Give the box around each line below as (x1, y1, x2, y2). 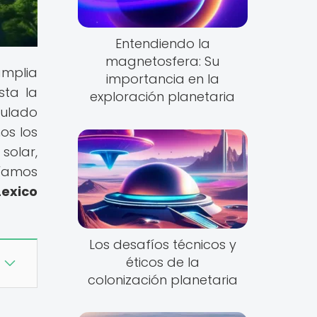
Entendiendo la (115, 35, 210, 53)
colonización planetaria (87, 270, 238, 289)
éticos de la (125, 253, 200, 271)
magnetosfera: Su (105, 52, 220, 71)
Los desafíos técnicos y (88, 235, 236, 253)
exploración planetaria (90, 88, 236, 106)
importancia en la (105, 70, 219, 88)
